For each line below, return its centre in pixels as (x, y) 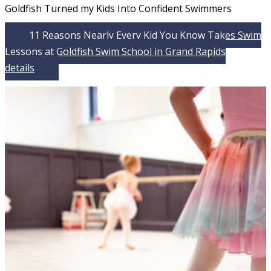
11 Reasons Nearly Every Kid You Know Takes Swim (145, 35)
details (20, 67)
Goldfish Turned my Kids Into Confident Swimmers (118, 9)
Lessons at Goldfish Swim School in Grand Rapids (115, 51)
